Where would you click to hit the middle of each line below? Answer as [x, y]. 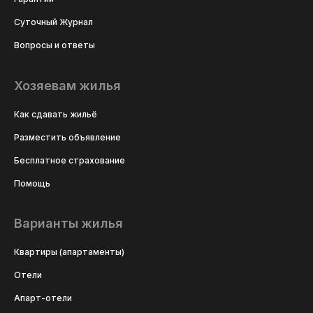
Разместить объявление [67, 137]
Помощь [32, 183]
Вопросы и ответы [54, 45]
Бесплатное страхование [70, 160]
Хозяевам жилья [67, 85]
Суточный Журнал [53, 22]
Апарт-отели [43, 298]
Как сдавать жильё [56, 114]
